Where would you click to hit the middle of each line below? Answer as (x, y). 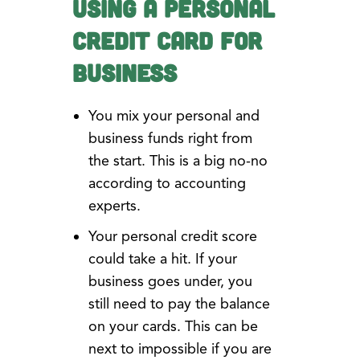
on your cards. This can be (173, 327)
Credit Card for (167, 41)
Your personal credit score (172, 237)
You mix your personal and (174, 116)
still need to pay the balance (179, 304)
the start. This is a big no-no (178, 161)
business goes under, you (170, 282)
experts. (114, 206)
